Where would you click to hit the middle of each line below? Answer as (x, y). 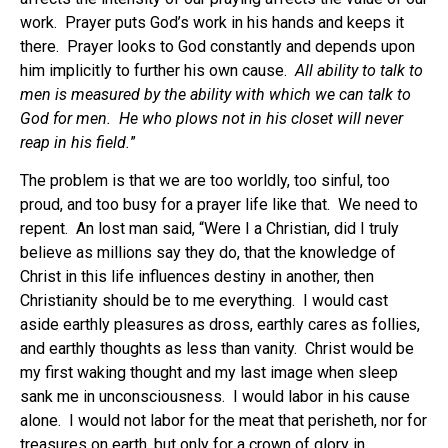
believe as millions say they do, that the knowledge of (208, 253)
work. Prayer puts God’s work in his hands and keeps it (212, 23)
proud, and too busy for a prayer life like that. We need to (219, 205)
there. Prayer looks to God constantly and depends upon (217, 47)
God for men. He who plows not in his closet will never (211, 119)
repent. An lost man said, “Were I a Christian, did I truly (209, 229)
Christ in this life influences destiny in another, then (197, 277)
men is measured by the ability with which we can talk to (215, 95)
